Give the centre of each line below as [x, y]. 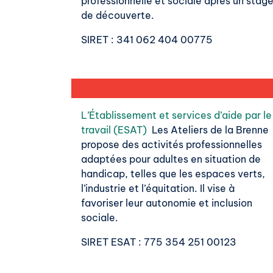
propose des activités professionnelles [172, 145]
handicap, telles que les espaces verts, [173, 174]
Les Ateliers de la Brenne [208, 130]
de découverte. [118, 16]
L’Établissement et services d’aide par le [176, 115]
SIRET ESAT [108, 242]
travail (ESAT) [114, 130]
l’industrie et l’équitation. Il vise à [158, 189]
